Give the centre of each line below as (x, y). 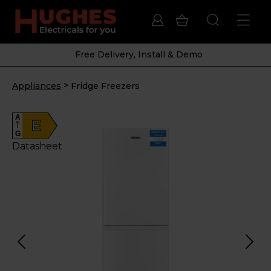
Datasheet (37, 146)
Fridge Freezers (105, 86)
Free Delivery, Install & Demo (139, 54)
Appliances (37, 86)
